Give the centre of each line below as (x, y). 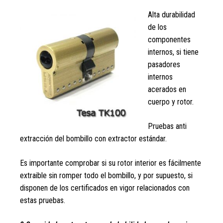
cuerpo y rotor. (171, 102)
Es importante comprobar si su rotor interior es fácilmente (111, 163)
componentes (169, 40)
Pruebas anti (167, 126)
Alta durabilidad (171, 15)
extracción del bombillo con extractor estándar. (93, 139)
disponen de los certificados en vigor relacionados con (105, 188)
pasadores (164, 64)
